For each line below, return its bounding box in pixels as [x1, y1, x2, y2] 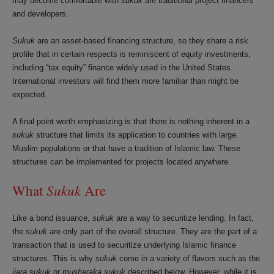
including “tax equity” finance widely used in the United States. [12, 63, 233, 72]
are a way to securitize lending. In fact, [114, 213, 254, 223]
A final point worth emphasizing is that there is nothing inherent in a [12, 117, 250, 126]
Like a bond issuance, [12, 213, 92, 223]
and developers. [12, 9, 68, 18]
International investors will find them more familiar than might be [12, 76, 239, 86]
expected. [12, 90, 47, 99]
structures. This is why [12, 254, 95, 263]
